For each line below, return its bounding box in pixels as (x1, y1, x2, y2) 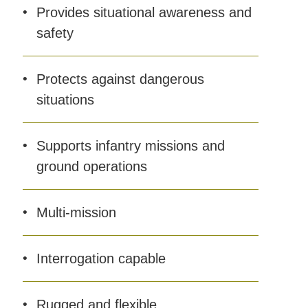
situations (36, 92, 94, 107)
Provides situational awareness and (36, 5, 252, 20)
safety (36, 25, 74, 41)
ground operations (36, 159, 147, 174)
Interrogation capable (36, 251, 166, 266)
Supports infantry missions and (36, 138, 225, 153)
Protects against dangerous (36, 71, 204, 87)
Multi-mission (36, 205, 116, 220)
